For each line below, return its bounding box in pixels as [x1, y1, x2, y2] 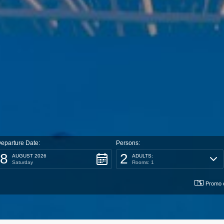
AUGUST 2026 [12, 153, 46, 158]
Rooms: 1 [132, 159, 154, 165]
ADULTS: [132, 153, 153, 158]
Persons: [116, 139, 140, 146]
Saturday [12, 159, 33, 165]
